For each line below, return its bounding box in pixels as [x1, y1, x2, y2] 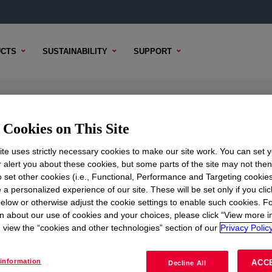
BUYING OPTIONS [120, 173, 192, 182]
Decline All [168, 259, 206, 267]
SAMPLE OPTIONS [32, 173, 106, 182]
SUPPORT [134, 46, 172, 56]
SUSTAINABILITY [42, 46, 107, 56]
